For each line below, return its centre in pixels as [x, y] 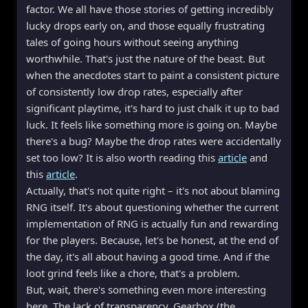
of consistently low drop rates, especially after [134, 91]
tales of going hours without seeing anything [132, 42]
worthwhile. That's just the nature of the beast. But [145, 58]
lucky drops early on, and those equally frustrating [145, 25]
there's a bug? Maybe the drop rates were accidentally [154, 141]
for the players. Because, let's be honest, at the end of [152, 240]
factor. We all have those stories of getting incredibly [150, 9]
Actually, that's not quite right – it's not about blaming [153, 190]
